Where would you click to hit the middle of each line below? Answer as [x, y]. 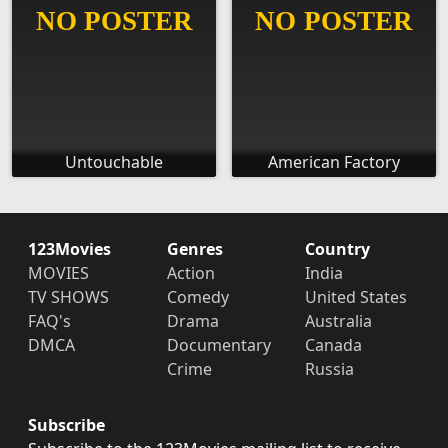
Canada [334, 345]
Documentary [218, 345]
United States [356, 297]
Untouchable [114, 162]
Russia [330, 369]
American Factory [334, 162]
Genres [194, 249]
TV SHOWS [68, 297]
